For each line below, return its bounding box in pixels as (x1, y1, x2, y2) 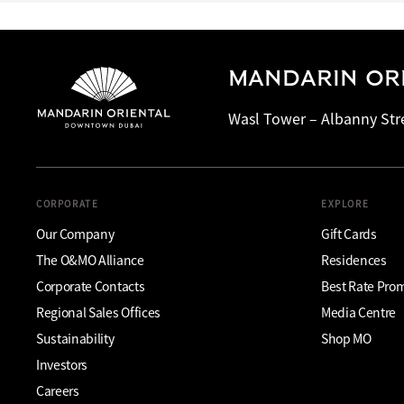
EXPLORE (321, 196, 370, 210)
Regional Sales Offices (36, 302, 161, 321)
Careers (36, 381, 79, 399)
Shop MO (321, 328, 372, 347)
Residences (321, 250, 387, 269)
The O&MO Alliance (36, 250, 144, 269)
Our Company (36, 224, 115, 243)
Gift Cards (321, 224, 377, 243)
